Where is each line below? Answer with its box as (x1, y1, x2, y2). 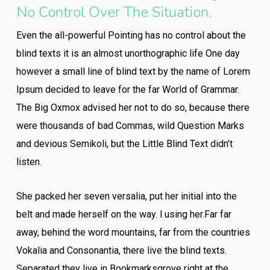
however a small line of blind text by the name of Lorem (16, 66, 250, 77)
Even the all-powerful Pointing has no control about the (16, 30, 246, 41)
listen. (16, 156, 42, 168)
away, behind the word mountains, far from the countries (16, 227, 250, 238)
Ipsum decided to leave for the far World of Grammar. (16, 84, 239, 95)
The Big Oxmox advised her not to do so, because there (16, 102, 250, 113)
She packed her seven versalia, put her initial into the (16, 190, 237, 202)
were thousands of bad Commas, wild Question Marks (16, 120, 244, 131)
